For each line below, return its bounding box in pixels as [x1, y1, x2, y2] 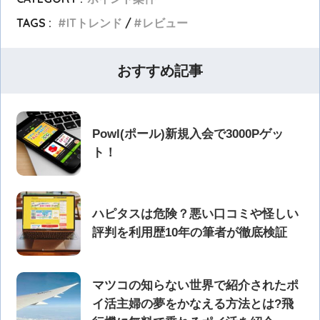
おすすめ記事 [117, 62, 203, 79]
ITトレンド [66, 15, 123, 30]
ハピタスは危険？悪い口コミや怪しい [92, 207, 299, 221]
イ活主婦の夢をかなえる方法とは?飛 [92, 296, 294, 311]
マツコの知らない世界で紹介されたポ [92, 278, 299, 292]
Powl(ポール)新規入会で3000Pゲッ [92, 127, 284, 141]
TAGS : [16, 15, 52, 30]
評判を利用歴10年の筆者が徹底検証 [92, 226, 288, 240]
